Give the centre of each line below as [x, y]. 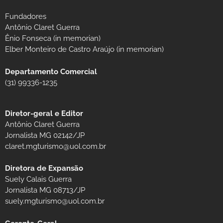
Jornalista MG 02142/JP [45, 135]
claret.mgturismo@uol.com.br [56, 146]
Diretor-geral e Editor [44, 113]
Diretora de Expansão [44, 168]
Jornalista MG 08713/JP [45, 190]
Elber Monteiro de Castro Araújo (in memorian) [84, 50]
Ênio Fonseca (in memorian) [53, 39]
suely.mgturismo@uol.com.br [55, 201]
